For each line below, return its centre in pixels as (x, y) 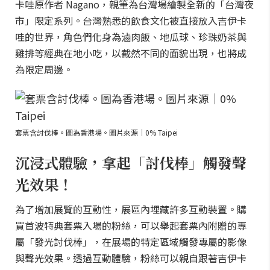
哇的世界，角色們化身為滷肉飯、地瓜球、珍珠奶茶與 (131, 37)
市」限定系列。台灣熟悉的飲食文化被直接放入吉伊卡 (131, 20)
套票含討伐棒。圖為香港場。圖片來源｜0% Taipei (96, 132)
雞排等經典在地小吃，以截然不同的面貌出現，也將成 (131, 53)
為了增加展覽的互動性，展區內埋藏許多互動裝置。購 (131, 209)
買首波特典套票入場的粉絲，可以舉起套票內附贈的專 (131, 225)
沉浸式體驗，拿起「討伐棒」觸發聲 (131, 162)
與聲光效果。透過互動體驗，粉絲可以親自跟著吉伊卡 (131, 258)
